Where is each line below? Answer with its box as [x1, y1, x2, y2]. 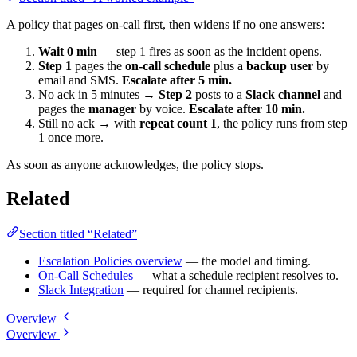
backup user [246, 59, 313, 73]
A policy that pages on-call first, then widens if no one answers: [6, 18, 324, 32]
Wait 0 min [38, 45, 97, 59]
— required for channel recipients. [124, 283, 298, 297]
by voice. [136, 102, 189, 116]
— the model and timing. [182, 254, 311, 269]
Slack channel [245, 88, 320, 102]
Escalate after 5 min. [122, 73, 232, 88]
